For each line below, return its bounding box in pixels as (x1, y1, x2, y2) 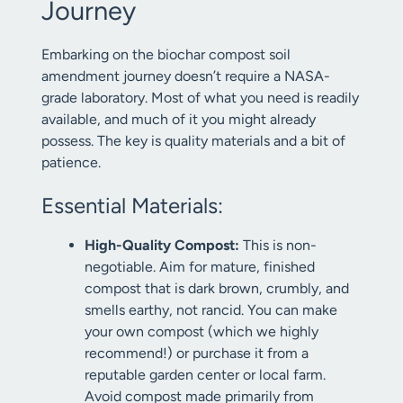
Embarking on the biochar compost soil (41, 46, 291, 63)
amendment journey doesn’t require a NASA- (41, 67, 330, 85)
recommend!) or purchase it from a (85, 345, 309, 362)
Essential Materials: (41, 193, 223, 219)
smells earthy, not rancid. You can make (85, 301, 337, 318)
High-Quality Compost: (85, 237, 239, 254)
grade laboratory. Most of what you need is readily (41, 89, 359, 106)
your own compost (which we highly (85, 323, 318, 340)
